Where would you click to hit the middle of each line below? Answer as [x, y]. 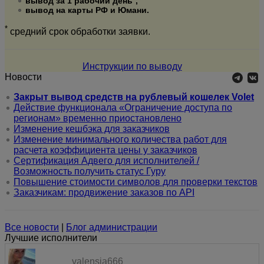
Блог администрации [112, 227]
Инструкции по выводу [132, 66]
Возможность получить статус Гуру [90, 171]
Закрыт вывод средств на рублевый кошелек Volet [134, 97]
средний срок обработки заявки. [79, 31]
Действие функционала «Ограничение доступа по [123, 107]
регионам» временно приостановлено [98, 118]
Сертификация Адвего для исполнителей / [106, 160]
